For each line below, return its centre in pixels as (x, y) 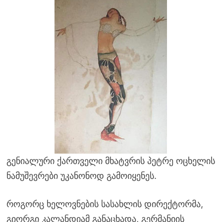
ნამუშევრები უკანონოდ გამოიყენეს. (81, 175)
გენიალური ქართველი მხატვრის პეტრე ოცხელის (111, 161)
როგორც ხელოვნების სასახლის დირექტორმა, (105, 204)
